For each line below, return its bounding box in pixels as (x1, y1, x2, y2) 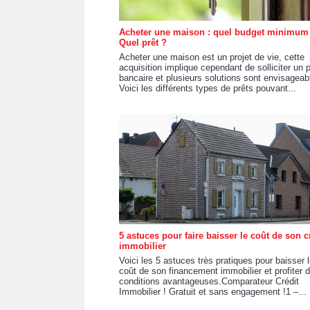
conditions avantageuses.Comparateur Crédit (119, 276, 299, 286)
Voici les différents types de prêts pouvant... (119, 83, 296, 93)
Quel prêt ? (119, 37, 167, 48)
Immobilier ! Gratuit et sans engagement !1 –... (119, 286, 307, 297)
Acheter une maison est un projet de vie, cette (119, 52, 304, 62)
